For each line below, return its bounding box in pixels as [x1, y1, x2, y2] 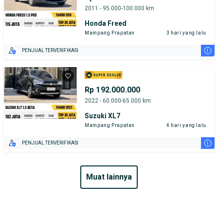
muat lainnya [93, 172, 132, 182]
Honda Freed [85, 19, 127, 27]
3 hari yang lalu [166, 30, 206, 36]
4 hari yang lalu [166, 122, 206, 128]
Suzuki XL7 [85, 111, 120, 120]
